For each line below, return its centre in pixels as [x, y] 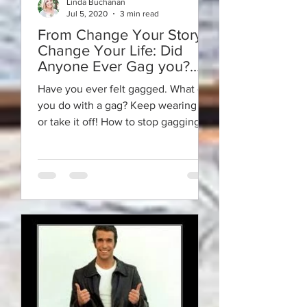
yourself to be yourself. [93, 138]
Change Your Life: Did [110, 50]
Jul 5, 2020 [87, 13]
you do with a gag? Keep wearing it [122, 105]
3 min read [139, 13]
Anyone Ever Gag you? [114, 66]
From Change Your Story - [124, 35]
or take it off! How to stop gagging [119, 122]
